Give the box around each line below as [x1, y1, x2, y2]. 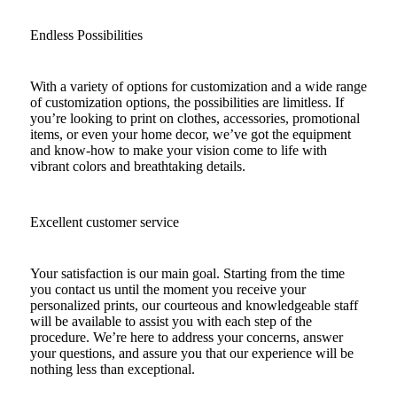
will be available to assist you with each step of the [29, 313, 312, 329]
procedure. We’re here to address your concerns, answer [29, 329, 343, 345]
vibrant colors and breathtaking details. [29, 158, 245, 174]
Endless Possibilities [29, 27, 143, 43]
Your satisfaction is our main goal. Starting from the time [29, 265, 345, 281]
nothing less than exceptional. [29, 361, 195, 377]
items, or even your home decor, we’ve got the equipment [29, 126, 351, 142]
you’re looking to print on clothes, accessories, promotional [29, 110, 360, 126]
